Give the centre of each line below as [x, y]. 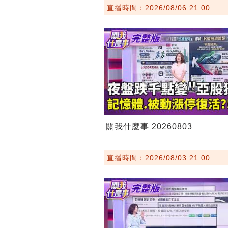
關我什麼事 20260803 [149, 126]
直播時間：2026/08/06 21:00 [158, 7]
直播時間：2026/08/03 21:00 [158, 158]
